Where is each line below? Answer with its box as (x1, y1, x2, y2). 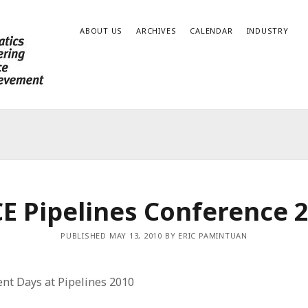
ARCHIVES (136, 25, 177, 36)
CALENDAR (190, 25, 233, 36)
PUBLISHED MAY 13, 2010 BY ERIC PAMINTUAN (60, 230, 247, 241)
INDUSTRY (246, 25, 289, 36)
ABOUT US (80, 25, 123, 36)
